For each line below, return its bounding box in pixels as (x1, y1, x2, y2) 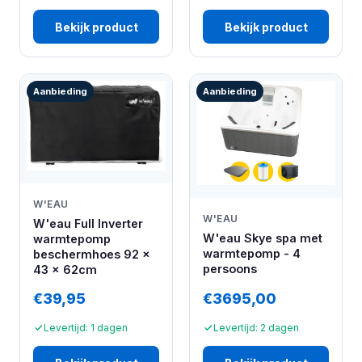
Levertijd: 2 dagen (213, 321, 299, 334)
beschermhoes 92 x (33, 246, 150, 261)
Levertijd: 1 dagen (44, 321, 128, 334)
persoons (203, 262, 257, 276)
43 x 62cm (33, 262, 97, 276)
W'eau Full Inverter (33, 216, 143, 230)
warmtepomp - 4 (203, 246, 301, 261)
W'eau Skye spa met (203, 231, 322, 246)
